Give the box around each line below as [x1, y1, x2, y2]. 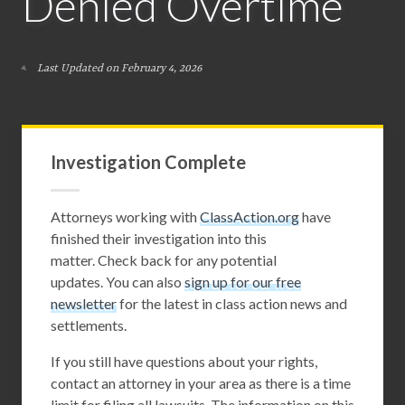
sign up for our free [184, 272, 301, 290]
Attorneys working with [51, 207, 200, 225]
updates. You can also [51, 272, 184, 290]
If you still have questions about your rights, [51, 352, 317, 370]
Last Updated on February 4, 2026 [34, 62, 202, 76]
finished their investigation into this [51, 229, 267, 247]
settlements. [51, 316, 129, 334]
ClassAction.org [200, 207, 299, 225]
